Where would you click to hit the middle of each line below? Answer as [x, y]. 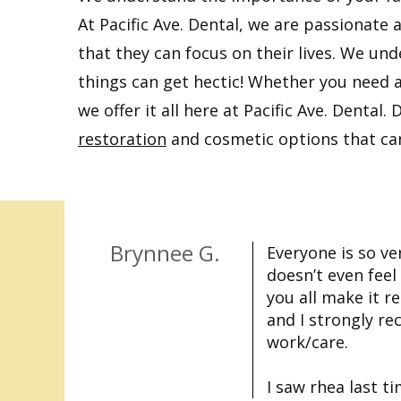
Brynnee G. [165, 253]
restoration [122, 138]
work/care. [307, 342]
